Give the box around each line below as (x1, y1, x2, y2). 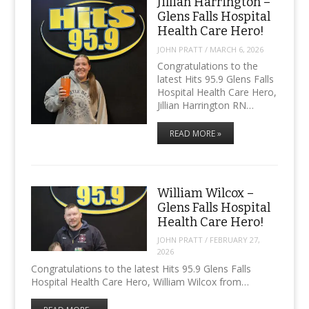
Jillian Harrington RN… (157, 99, 254, 112)
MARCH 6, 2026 (209, 43, 263, 54)
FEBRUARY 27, (209, 235, 260, 246)
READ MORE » (169, 128, 221, 140)
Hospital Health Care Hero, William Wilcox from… (30, 275, 249, 288)
